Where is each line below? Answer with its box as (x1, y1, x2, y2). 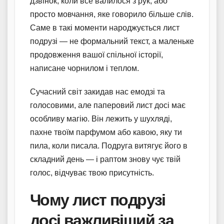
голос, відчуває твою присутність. (30, 168, 154, 177)
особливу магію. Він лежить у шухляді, (30, 114, 172, 123)
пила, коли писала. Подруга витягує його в (30, 141, 187, 150)
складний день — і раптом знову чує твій (30, 154, 180, 163)
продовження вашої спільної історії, (30, 50, 163, 59)
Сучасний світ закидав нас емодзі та (30, 87, 165, 96)
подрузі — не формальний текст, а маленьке (30, 36, 194, 45)
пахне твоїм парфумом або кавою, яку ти (30, 127, 182, 136)
